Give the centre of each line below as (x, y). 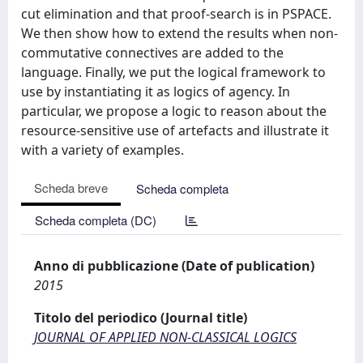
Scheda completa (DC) (96, 220)
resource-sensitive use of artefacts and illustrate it (175, 130)
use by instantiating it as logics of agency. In (156, 91)
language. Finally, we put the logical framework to (173, 72)
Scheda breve (71, 187)
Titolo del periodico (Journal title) (141, 317)
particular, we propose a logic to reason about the (174, 111)
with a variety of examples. (102, 149)
